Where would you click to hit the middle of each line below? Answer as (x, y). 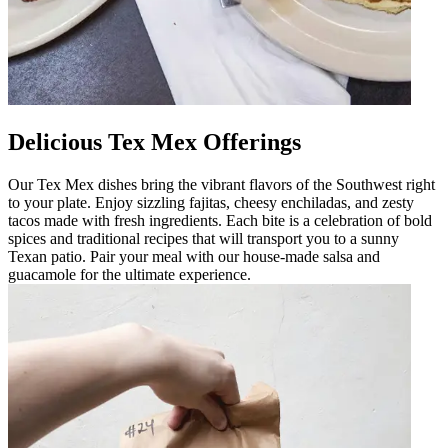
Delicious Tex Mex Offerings (154, 141)
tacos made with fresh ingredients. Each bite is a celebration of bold (220, 220)
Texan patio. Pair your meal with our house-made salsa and (194, 256)
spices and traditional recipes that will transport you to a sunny (203, 238)
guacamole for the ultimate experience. (129, 274)
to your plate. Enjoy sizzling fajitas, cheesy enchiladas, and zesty (211, 202)
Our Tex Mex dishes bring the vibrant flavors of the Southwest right (221, 184)
